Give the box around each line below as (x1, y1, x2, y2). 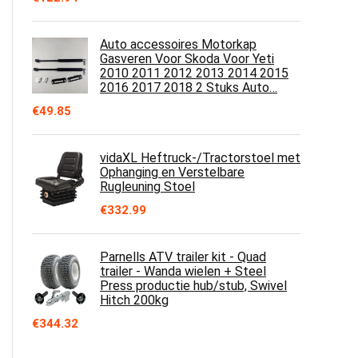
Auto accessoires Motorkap (100, 37, 257, 52)
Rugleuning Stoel (100, 179, 195, 194)
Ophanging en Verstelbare (100, 165, 245, 180)
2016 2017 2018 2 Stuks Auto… (100, 80, 277, 95)
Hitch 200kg (100, 292, 169, 308)
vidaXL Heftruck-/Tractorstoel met (100, 150, 300, 165)
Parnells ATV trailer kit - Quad (100, 249, 266, 265)
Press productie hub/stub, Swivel (100, 278, 287, 293)
